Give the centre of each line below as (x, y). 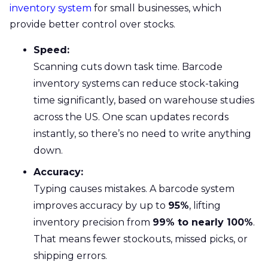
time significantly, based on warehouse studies (144, 100)
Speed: (51, 50)
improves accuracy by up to (101, 205)
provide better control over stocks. (92, 24)
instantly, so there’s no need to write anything (142, 133)
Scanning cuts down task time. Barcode (128, 66)
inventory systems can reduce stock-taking (136, 83)
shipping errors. (70, 255)
